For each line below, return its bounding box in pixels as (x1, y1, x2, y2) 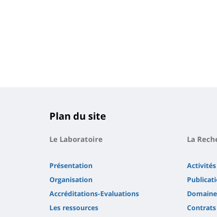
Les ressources (49, 203, 98, 213)
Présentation (49, 161, 93, 170)
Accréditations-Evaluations (49, 189, 139, 199)
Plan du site (49, 109, 106, 123)
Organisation (49, 175, 93, 185)
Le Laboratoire (49, 134, 103, 144)
